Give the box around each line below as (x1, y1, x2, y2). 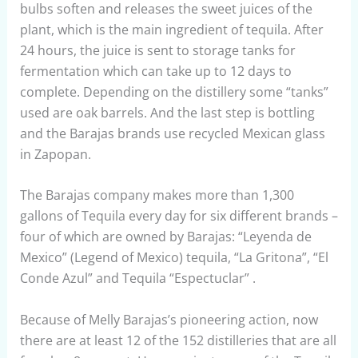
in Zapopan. (19, 145, 91, 163)
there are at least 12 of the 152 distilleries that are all (19, 331, 336, 349)
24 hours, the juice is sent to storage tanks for (19, 41, 296, 59)
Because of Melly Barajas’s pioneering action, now (19, 310, 318, 328)
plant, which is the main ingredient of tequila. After (19, 20, 324, 38)
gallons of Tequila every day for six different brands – (19, 207, 338, 225)
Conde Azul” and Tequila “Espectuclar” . (19, 269, 256, 288)
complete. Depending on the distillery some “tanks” (19, 82, 328, 101)
